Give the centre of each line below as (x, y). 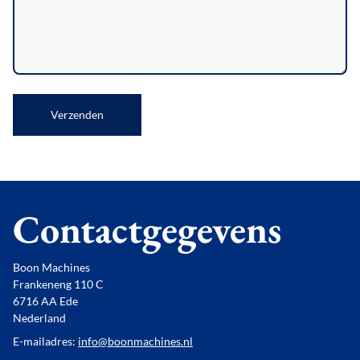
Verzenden (77, 114)
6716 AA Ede (45, 301)
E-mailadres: (45, 341)
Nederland (39, 317)
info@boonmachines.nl (135, 341)
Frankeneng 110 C (58, 284)
